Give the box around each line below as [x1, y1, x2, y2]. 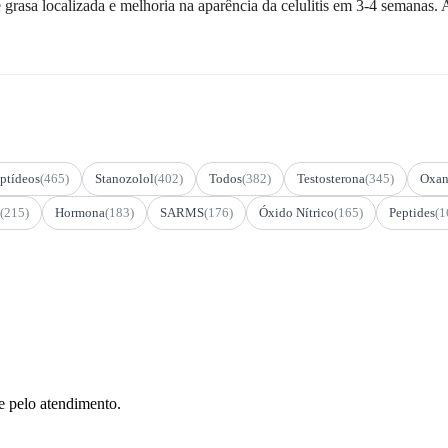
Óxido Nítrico [259, 204, 334, 220]
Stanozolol [95, 170, 154, 186]
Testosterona [297, 170, 365, 186]
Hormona [55, 204, 105, 220]
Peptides [389, 204, 435, 220]
